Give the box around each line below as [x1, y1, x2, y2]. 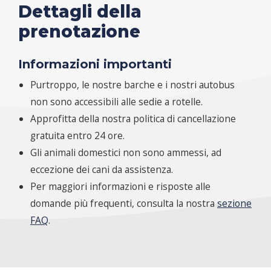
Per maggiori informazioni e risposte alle [30, 179, 211, 193]
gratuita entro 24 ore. [30, 128, 125, 142]
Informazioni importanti [18, 56, 172, 71]
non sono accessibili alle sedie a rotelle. [30, 94, 203, 108]
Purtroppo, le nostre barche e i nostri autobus [30, 77, 235, 91]
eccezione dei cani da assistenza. [30, 162, 173, 176]
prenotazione [18, 21, 140, 42]
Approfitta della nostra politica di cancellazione [30, 111, 236, 125]
